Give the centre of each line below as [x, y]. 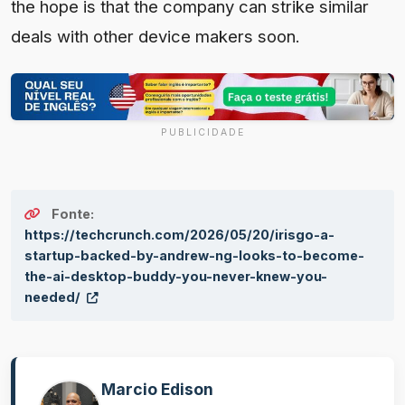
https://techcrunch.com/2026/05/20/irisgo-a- [179, 235]
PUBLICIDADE [202, 133]
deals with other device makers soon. [155, 36]
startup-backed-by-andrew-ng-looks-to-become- [194, 256]
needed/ [54, 297]
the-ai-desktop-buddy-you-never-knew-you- [176, 277]
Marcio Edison [157, 390]
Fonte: [73, 214]
